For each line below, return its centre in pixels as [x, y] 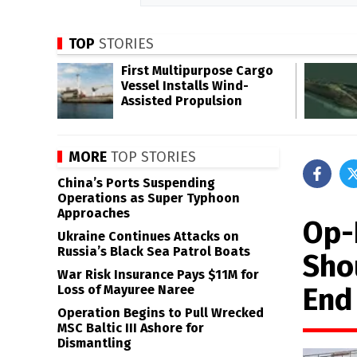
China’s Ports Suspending [136, 183]
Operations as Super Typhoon [149, 198]
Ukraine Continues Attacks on [148, 236]
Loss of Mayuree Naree [126, 290]
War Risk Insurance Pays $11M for [158, 275]
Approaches [94, 213]
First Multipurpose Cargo [197, 71]
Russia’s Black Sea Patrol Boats [154, 251]
